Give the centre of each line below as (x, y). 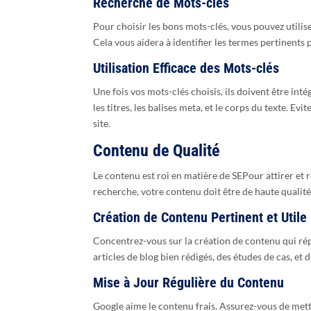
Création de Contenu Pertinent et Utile (200, 218)
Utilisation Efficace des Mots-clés (186, 68)
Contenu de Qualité (157, 151)
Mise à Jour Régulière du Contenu (189, 283)
